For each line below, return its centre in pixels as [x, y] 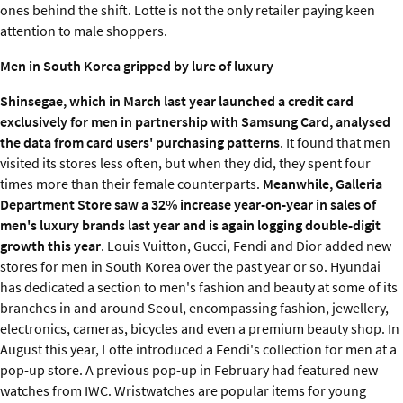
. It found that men [335, 142]
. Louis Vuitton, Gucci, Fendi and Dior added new [246, 245]
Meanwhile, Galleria [322, 183]
